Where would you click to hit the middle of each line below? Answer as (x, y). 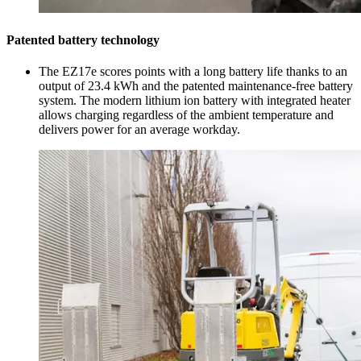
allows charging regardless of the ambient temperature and (186, 115)
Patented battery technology (83, 40)
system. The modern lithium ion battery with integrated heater (195, 101)
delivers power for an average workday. (139, 130)
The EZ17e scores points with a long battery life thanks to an (193, 72)
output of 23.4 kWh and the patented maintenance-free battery (196, 86)
